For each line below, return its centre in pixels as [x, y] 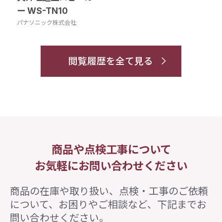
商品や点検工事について [111, 149]
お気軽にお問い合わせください [111, 166]
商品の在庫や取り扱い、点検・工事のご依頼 [109, 191]
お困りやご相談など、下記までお [132, 204]
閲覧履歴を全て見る [111, 61]
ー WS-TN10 [42, 10]
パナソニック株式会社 [46, 22]
